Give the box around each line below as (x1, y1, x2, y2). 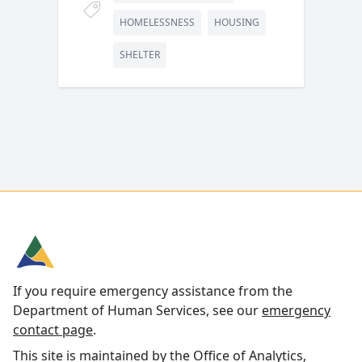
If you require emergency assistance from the (13, 282, 293, 301)
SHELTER (120, 48, 160, 61)
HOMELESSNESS (120, 15, 195, 29)
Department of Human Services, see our (13, 301, 262, 320)
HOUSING (214, 15, 259, 29)
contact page (13, 321, 93, 339)
